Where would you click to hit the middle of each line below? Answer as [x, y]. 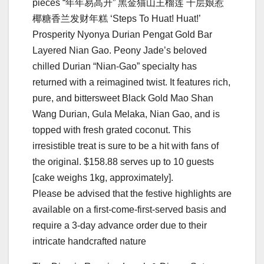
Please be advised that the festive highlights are [132, 193]
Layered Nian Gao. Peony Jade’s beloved [120, 50]
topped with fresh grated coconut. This [112, 130]
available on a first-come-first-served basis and [129, 209]
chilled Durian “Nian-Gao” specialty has [115, 66]
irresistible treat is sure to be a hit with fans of [126, 146]
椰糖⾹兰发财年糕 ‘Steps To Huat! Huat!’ [116, 18]
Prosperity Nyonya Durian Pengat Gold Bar [122, 34]
